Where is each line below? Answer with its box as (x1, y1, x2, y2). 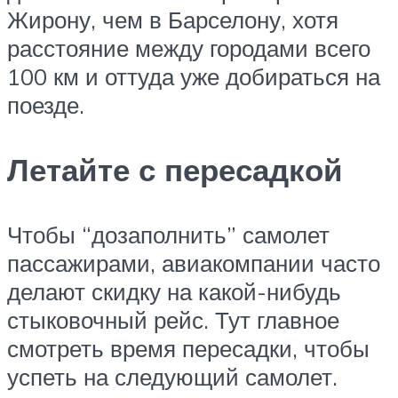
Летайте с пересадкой (7, 150, 343, 190)
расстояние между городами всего (7, 33, 370, 62)
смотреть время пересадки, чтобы (7, 334, 370, 363)
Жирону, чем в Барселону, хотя (7, 4, 338, 34)
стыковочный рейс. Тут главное (7, 306, 339, 335)
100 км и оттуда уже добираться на (7, 61, 380, 91)
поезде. (7, 90, 84, 119)
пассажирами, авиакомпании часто (7, 249, 380, 278)
